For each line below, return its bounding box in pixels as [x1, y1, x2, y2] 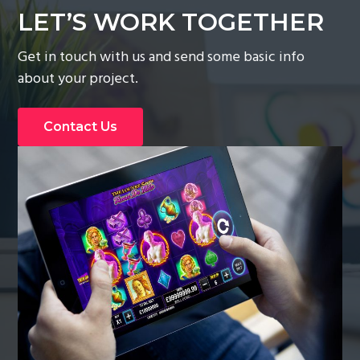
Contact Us [43, 119, 118, 135]
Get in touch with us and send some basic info [18, 45, 305, 69]
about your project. [18, 67, 139, 91]
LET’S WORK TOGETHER [18, 7, 325, 38]
